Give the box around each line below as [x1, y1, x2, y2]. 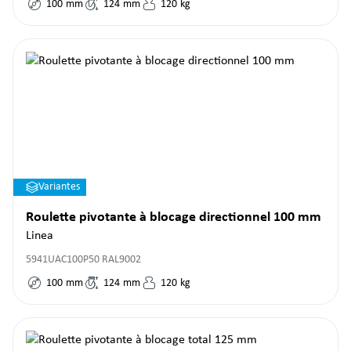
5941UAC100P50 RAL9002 [26, 254, 141, 266]
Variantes [38, 181, 80, 193]
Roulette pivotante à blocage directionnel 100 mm [26, 210, 321, 225]
